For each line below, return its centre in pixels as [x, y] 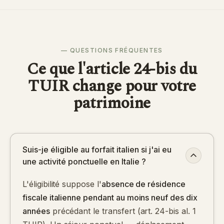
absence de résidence [143, 184]
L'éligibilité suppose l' [62, 184]
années [36, 211]
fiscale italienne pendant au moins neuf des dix [110, 197]
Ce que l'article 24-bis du [112, 69]
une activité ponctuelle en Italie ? [84, 161]
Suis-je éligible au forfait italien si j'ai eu [97, 149]
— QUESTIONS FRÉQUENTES [112, 50]
